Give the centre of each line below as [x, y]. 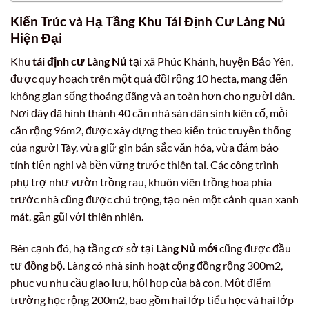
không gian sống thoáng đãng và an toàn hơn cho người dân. [152, 96]
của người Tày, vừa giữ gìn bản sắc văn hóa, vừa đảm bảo [144, 148]
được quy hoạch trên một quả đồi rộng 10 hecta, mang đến [149, 79]
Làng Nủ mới [187, 248]
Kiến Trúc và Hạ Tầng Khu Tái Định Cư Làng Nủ [148, 21]
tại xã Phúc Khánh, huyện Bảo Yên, [210, 61]
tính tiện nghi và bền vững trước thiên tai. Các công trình [144, 165]
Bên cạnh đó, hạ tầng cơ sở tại [83, 248]
